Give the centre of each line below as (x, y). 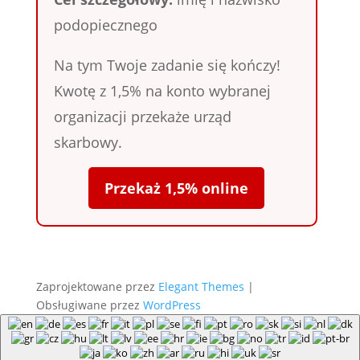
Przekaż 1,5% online (177, 188)
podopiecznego (105, 25)
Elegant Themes (201, 287)
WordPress (172, 305)
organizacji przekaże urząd (142, 117)
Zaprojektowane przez (97, 287)
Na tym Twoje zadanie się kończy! (167, 65)
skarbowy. (88, 143)
